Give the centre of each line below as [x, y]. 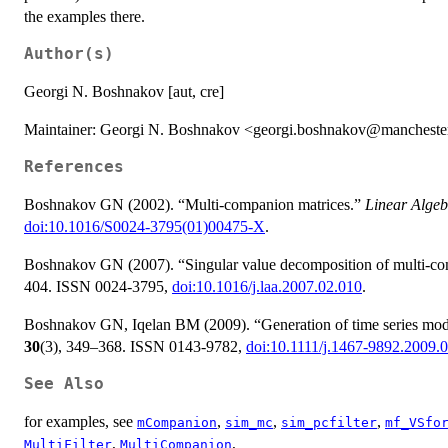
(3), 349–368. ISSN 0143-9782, [143, 346]
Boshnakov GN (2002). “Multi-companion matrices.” [194, 204]
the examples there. [84, 16]
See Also [64, 383]
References [74, 166]
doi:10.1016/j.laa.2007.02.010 [267, 286]
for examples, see [80, 421]
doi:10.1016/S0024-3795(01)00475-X [144, 226]
